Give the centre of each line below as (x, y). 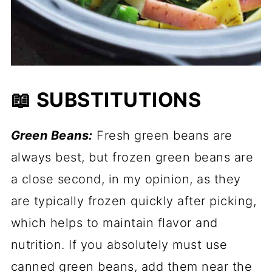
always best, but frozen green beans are (132, 158)
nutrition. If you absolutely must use (119, 245)
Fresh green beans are (162, 136)
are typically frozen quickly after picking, (134, 201)
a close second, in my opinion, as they (126, 179)
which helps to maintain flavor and (114, 223)
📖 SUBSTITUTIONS (106, 100)
